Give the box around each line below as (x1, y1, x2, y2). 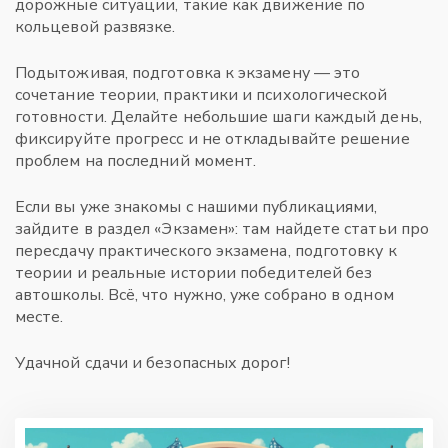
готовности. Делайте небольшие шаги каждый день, (15, 106, 422, 128)
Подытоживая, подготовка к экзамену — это (15, 62, 361, 84)
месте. (15, 306, 64, 328)
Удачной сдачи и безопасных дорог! (15, 352, 290, 374)
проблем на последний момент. (15, 150, 257, 172)
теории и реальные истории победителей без (15, 262, 373, 284)
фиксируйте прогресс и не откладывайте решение (15, 128, 410, 150)
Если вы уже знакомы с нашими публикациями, (15, 196, 378, 218)
